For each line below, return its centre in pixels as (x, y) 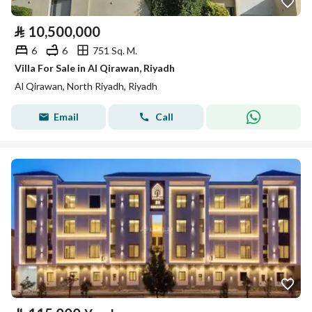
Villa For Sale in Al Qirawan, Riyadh (95, 68)
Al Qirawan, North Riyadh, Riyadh (86, 86)
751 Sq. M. (115, 50)
